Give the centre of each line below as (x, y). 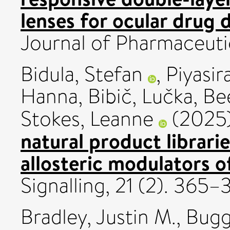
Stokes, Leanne (87, 119)
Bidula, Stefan (82, 74)
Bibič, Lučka (140, 96)
